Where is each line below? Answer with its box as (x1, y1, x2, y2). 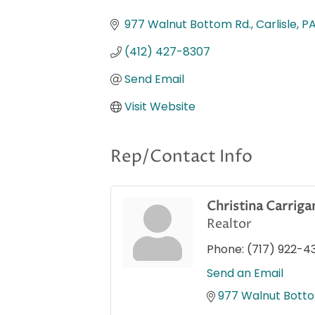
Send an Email (207, 265, 283, 282)
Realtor (207, 215, 252, 233)
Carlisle (256, 16, 297, 33)
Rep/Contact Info (110, 146, 252, 169)
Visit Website (124, 98, 195, 115)
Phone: (207, 241, 244, 258)
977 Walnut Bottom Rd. (124, 16, 251, 33)
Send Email (124, 71, 184, 88)
